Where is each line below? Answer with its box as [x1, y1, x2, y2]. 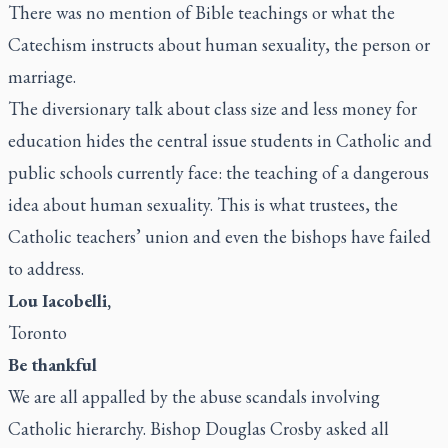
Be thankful [8, 353, 97, 376]
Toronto [8, 321, 67, 344]
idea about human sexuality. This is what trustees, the [8, 193, 398, 216]
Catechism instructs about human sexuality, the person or [8, 33, 430, 56]
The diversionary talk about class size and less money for [8, 97, 417, 120]
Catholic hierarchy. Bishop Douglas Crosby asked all [8, 417, 389, 440]
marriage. [8, 65, 76, 88]
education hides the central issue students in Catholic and [8, 129, 432, 152]
